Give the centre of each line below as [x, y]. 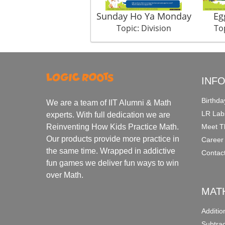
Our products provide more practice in [113, 139]
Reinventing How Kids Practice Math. [113, 127]
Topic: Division [144, 28]
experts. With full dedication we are [108, 115]
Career [213, 139]
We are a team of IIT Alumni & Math [109, 103]
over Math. [65, 175]
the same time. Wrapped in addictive [111, 151]
